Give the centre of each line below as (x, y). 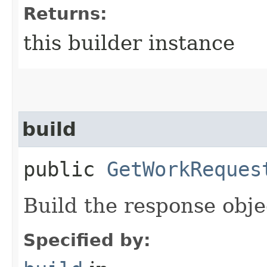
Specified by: (87, 240)
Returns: (65, 13)
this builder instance (129, 43)
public (65, 169)
